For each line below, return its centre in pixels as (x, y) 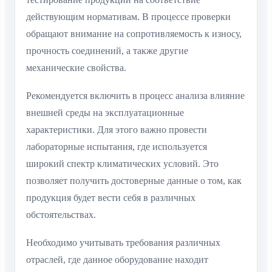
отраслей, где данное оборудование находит (117, 260)
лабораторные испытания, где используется (117, 146)
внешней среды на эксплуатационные (105, 112)
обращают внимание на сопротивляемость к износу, (134, 33)
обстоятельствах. (61, 214)
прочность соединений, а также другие (107, 50)
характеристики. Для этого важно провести (117, 129)
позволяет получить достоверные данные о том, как (134, 180)
